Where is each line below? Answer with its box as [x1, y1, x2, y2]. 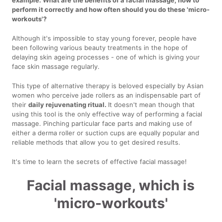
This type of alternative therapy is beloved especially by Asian [12, 81, 204, 90]
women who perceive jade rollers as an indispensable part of [12, 91, 201, 99]
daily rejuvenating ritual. [28, 100, 109, 109]
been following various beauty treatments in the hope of [12, 43, 188, 52]
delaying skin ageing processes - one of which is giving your [12, 53, 200, 61]
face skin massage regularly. [12, 62, 100, 70]
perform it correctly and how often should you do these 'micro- [12, 5, 210, 13]
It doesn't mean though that [108, 100, 195, 109]
